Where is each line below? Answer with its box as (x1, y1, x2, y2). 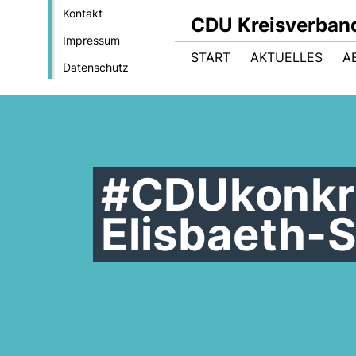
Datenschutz (62, 60, 129, 74)
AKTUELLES (250, 49, 323, 65)
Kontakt (62, 6, 103, 20)
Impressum (62, 33, 120, 47)
